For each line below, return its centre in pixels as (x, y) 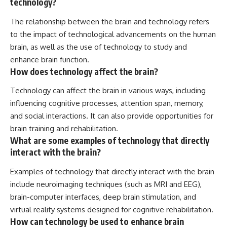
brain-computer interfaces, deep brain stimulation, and (103, 197)
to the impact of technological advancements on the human (113, 34)
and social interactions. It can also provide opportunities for (112, 116)
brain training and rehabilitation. (64, 129)
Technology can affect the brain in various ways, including (108, 91)
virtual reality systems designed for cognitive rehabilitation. (112, 209)
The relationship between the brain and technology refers (110, 21)
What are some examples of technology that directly (110, 141)
